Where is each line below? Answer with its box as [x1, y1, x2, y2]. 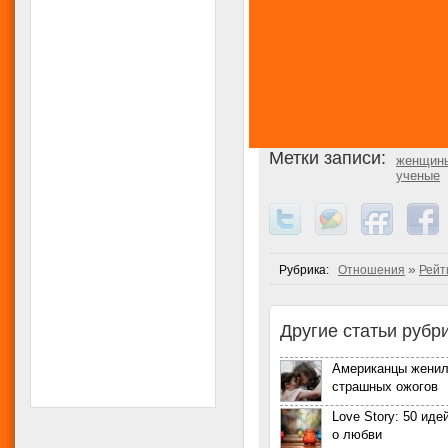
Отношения [338, 263, 405, 277]
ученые [396, 168, 440, 183]
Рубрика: [279, 263, 338, 277]
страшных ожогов [332, 379, 438, 394]
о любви [332, 427, 382, 442]
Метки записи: [269, 148, 386, 168]
